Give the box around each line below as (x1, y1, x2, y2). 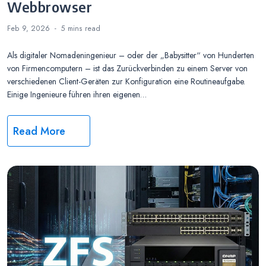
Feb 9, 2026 (7, 23, 50, 34)
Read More (13, 123, 66, 139)
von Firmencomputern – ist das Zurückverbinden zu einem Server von (7, 62, 248, 74)
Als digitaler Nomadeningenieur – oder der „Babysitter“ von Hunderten (7, 49, 254, 61)
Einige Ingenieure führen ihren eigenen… (7, 88, 147, 100)
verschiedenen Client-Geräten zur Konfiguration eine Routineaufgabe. (7, 75, 245, 87)
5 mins (61, 23, 85, 34)
